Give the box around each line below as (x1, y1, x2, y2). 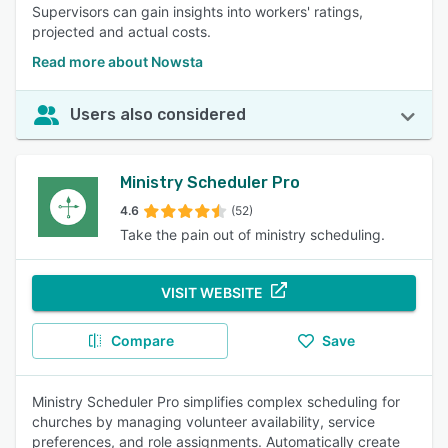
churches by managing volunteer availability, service (32, 413, 375, 430)
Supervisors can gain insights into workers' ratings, (32, 3, 363, 20)
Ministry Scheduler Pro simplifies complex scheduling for (32, 393, 400, 410)
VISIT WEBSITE (161, 284, 263, 301)
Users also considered (70, 105, 246, 124)
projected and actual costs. (32, 23, 211, 40)
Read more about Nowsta (32, 53, 203, 70)
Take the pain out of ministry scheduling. (120, 226, 385, 243)
